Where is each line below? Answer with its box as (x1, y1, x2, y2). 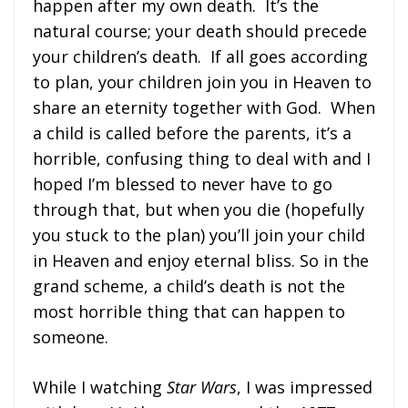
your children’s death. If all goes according (33, 45, 368, 67)
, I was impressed (237, 375, 372, 398)
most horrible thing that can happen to (33, 300, 345, 322)
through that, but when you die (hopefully (33, 198, 364, 220)
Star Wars (167, 375, 237, 398)
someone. (33, 325, 108, 348)
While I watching (33, 375, 167, 398)
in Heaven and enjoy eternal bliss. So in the (33, 249, 369, 271)
